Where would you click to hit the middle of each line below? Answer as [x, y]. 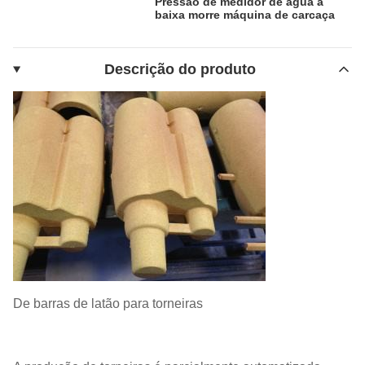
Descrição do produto [180, 69]
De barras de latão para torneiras [108, 303]
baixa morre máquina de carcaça [245, 14]
